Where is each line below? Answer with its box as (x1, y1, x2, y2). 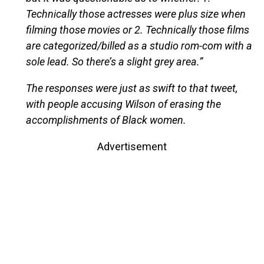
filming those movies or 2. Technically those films (25, 23, 249, 36)
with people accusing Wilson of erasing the (25, 97, 221, 110)
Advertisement (97, 140, 167, 153)
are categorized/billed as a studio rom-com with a (25, 39, 252, 52)
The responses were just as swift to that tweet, (25, 81, 237, 94)
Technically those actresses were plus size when (25, 7, 246, 20)
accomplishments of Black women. (25, 113, 186, 126)
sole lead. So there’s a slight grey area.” (25, 55, 203, 68)
